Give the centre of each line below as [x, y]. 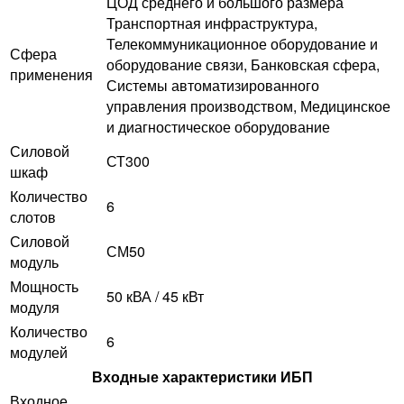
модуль [34, 262]
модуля [35, 308]
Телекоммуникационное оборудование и [242, 44]
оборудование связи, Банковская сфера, [243, 65]
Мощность [44, 287]
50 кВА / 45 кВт [155, 297]
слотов [33, 217]
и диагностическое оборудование [218, 127]
